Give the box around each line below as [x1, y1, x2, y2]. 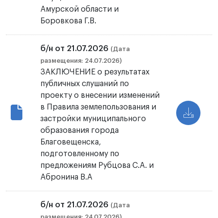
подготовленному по [40, 150, 120, 158]
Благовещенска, [40, 138, 102, 146]
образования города [40, 127, 119, 135]
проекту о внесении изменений [40, 91, 160, 100]
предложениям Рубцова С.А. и [40, 162, 154, 170]
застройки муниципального [40, 115, 146, 123]
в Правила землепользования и [40, 103, 157, 111]
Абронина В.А [40, 173, 93, 182]
